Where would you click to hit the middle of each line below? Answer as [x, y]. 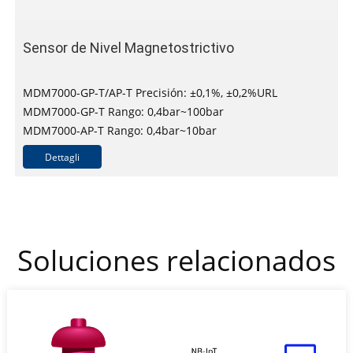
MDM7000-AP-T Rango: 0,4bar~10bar [119, 130]
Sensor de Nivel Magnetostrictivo [128, 47]
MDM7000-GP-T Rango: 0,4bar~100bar [123, 111]
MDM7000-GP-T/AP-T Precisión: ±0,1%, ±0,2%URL [150, 92]
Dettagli [62, 157]
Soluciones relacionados [176, 261]
